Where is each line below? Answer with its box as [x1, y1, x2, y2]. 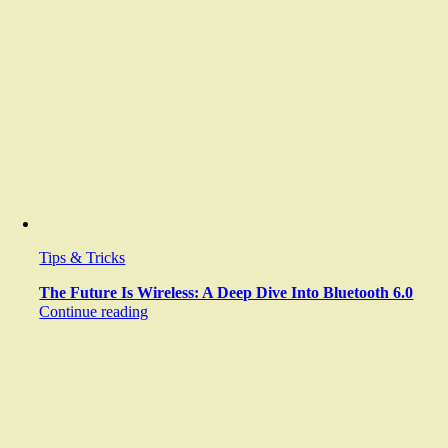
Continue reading [39, 303, 149, 320]
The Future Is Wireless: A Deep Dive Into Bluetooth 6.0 [39, 284, 414, 301]
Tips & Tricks [39, 249, 126, 266]
